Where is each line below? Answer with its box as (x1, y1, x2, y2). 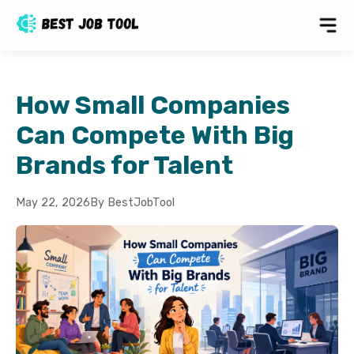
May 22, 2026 (16, 196, 90, 209)
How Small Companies (16, 90, 290, 120)
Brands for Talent (16, 150, 233, 180)
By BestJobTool (90, 196, 175, 209)
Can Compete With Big (16, 120, 294, 150)
